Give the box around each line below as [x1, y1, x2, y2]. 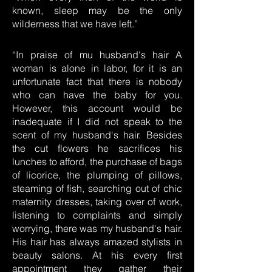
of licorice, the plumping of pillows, [12, 169, 182, 181]
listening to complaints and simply [12, 209, 182, 221]
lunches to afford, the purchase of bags [12, 155, 182, 168]
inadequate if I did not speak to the [12, 115, 182, 127]
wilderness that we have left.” [12, 18, 138, 30]
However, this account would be [12, 102, 182, 114]
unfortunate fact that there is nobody [12, 75, 182, 87]
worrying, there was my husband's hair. [12, 222, 182, 234]
